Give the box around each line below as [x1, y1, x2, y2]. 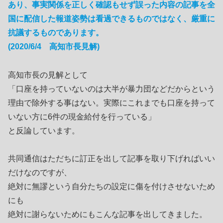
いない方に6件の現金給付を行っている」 [8, 112, 156, 121]
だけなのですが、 [8, 168, 72, 177]
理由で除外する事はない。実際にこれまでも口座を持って [8, 98, 215, 107]
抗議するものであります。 [8, 28, 104, 37]
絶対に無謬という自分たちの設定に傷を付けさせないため [8, 182, 215, 191]
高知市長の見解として [8, 70, 88, 79]
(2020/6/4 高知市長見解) [8, 42, 100, 51]
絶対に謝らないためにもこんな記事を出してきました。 [8, 210, 207, 219]
